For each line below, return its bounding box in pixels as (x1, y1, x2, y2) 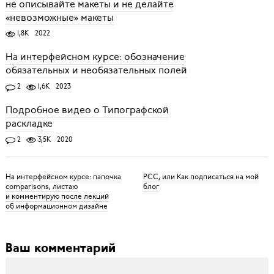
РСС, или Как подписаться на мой (143, 172, 259, 182)
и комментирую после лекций (5, 191, 109, 202)
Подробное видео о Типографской (5, 103, 169, 117)
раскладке (5, 117, 53, 131)
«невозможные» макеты (5, 11, 114, 25)
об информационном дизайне (5, 201, 108, 212)
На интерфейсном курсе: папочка (5, 172, 121, 182)
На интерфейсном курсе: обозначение (5, 50, 185, 64)
